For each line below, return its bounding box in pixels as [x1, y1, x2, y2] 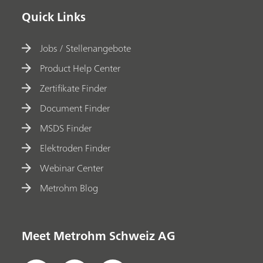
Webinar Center [40, 159, 104, 176]
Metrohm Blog [40, 179, 99, 196]
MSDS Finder [40, 119, 92, 136]
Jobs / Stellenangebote [40, 39, 131, 56]
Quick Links [22, 6, 86, 27]
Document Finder [40, 99, 110, 116]
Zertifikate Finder [40, 79, 107, 96]
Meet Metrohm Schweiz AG [22, 225, 176, 246]
